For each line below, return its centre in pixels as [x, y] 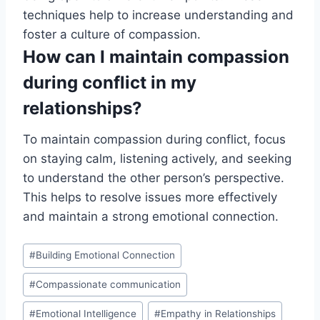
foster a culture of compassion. [112, 35]
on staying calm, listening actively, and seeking [157, 159]
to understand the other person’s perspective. [154, 178]
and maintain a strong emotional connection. [151, 217]
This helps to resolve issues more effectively [150, 197]
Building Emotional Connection [106, 255]
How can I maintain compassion [156, 57]
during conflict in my [110, 83]
